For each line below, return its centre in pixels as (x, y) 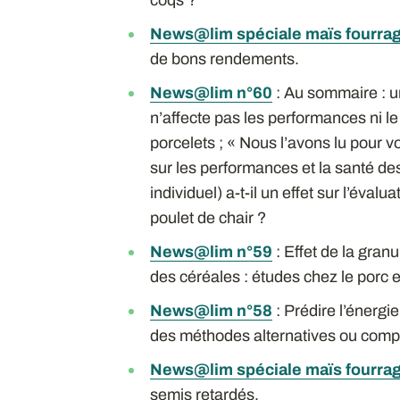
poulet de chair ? (208, 217)
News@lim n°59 (211, 251)
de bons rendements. (224, 58)
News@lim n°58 (211, 310)
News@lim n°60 (211, 92)
